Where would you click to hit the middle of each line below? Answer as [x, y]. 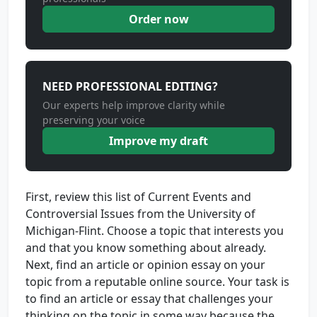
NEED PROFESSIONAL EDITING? [130, 86]
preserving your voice [94, 120]
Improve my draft [158, 141]
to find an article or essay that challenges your [149, 299]
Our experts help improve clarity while [134, 105]
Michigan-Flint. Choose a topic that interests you [155, 231]
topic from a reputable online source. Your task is [157, 282]
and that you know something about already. [146, 248]
